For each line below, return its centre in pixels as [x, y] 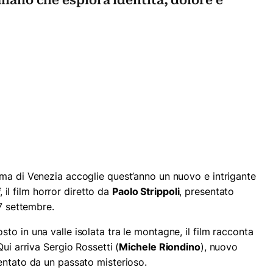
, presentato [207, 192]
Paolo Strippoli [146, 192]
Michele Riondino [160, 247]
